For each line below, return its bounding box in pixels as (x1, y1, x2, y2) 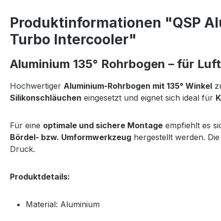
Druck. (10, 144, 35, 154)
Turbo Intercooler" (10, 31, 137, 48)
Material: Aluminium (26, 199, 100, 209)
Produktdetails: (10, 171, 70, 182)
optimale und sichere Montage (43, 120, 163, 130)
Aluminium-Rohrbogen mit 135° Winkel (64, 80, 212, 91)
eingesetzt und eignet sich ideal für (81, 92, 216, 103)
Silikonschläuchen (10, 92, 81, 103)
